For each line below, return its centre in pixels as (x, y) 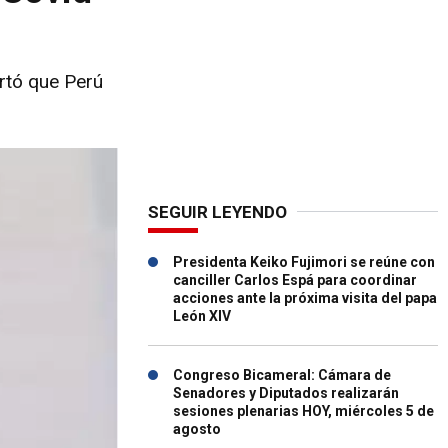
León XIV (202, 316)
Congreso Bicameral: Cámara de (282, 375)
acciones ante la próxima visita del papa (305, 298)
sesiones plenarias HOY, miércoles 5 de (303, 411)
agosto (197, 429)
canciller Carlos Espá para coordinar (295, 280)
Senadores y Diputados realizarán (286, 393)
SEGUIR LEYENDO (217, 212)
